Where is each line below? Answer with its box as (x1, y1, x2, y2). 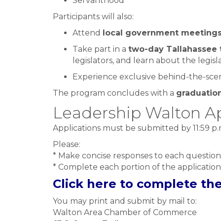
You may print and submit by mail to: (53, 196, 197, 206)
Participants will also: (53, 12, 134, 22)
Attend (73, 28, 103, 38)
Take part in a (73, 44, 128, 54)
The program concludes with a (53, 88, 176, 98)
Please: (53, 140, 80, 149)
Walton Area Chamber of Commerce (53, 208, 197, 218)
